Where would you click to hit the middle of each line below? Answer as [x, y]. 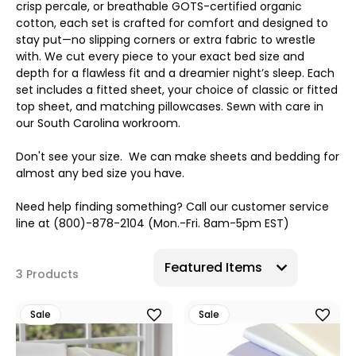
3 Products [47, 274]
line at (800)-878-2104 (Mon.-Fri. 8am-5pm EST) [153, 223]
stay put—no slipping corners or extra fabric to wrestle [166, 40]
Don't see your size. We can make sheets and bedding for [178, 157]
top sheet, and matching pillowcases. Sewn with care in [170, 106]
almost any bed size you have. [100, 173]
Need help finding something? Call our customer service [172, 207]
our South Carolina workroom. [98, 123]
